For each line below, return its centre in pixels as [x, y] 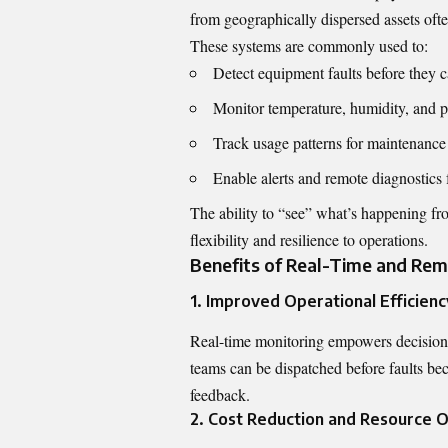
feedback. [220, 395]
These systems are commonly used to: [309, 45]
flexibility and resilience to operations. [309, 239]
